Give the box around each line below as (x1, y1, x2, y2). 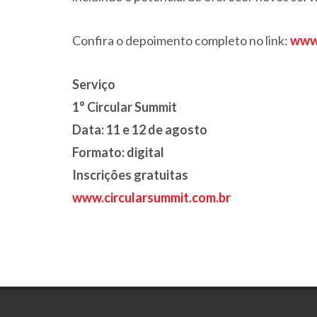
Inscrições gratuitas (72, 167, 188, 183)
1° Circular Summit (72, 99, 177, 115)
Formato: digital (72, 144, 164, 160)
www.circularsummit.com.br (72, 190, 231, 205)
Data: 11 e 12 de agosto (72, 122, 207, 137)
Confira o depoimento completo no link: (72, 33, 288, 48)
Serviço (72, 76, 115, 92)
